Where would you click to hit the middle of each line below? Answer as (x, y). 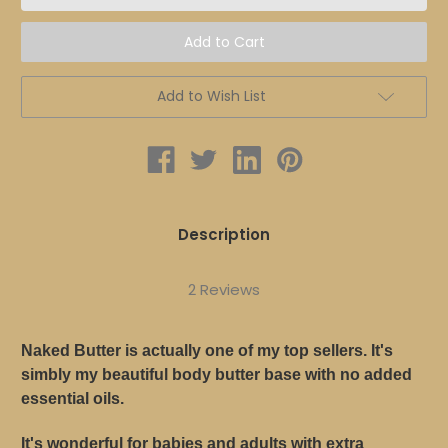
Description (224, 235)
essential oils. (72, 399)
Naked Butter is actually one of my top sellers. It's (207, 351)
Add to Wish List (211, 96)
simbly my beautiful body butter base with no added (216, 375)
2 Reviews (224, 290)
